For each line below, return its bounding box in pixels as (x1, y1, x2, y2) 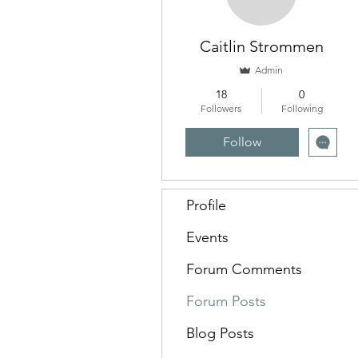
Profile (186, 197, 226, 214)
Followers (201, 102, 241, 114)
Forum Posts (186, 292, 266, 310)
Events (186, 229, 229, 246)
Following (280, 102, 323, 114)
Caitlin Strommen (199, 37, 324, 56)
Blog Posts (186, 324, 254, 342)
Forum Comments (186, 261, 302, 278)
